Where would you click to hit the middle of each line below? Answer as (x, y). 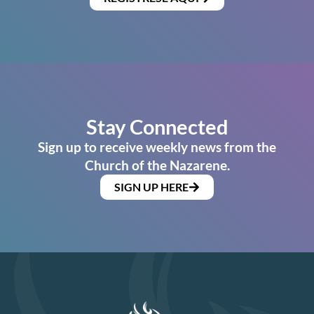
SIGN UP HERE (151, 187)
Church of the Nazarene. (157, 165)
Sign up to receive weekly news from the (157, 147)
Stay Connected (157, 127)
